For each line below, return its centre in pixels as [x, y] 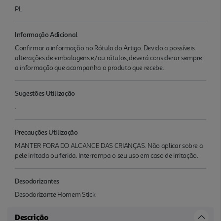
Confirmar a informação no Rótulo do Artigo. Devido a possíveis [105, 48]
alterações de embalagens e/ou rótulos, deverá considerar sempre [109, 58]
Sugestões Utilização [45, 93]
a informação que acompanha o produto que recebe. [90, 68]
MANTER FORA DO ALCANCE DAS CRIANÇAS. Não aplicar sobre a [109, 146]
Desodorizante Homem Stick [55, 194]
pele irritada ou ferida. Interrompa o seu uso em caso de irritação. [107, 155]
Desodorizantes [37, 181]
